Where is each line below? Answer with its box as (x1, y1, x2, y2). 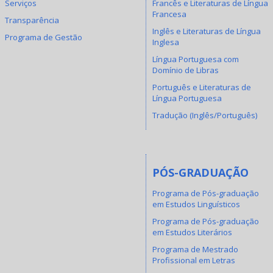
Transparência (4, 14, 59, 26)
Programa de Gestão (4, 31, 82, 43)
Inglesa (152, 36, 179, 48)
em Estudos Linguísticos (152, 199, 240, 210)
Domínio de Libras (152, 64, 219, 76)
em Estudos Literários (152, 227, 232, 238)
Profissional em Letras (152, 255, 235, 266)
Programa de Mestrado (152, 244, 238, 255)
